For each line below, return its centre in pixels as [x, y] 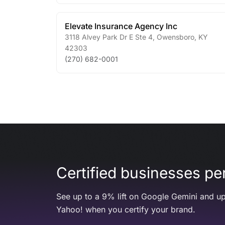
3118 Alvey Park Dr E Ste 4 [109, 37]
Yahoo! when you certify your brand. [126, 209]
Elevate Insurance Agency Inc [121, 26]
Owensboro [175, 37]
